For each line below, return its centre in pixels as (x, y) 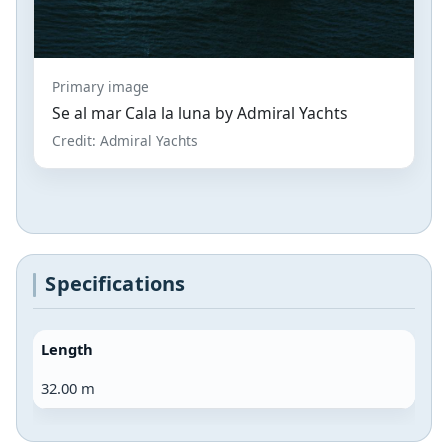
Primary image (100, 86)
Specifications (115, 284)
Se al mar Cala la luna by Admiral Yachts (199, 112)
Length (67, 349)
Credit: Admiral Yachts (124, 140)
